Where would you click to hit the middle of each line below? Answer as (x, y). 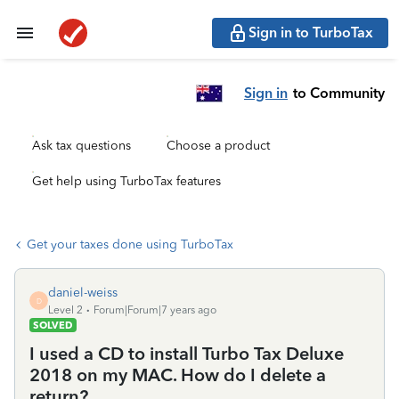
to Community (339, 93)
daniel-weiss (83, 293)
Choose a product (218, 146)
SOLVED (53, 325)
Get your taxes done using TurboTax (130, 244)
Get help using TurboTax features (126, 181)
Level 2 (65, 310)
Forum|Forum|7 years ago (155, 310)
